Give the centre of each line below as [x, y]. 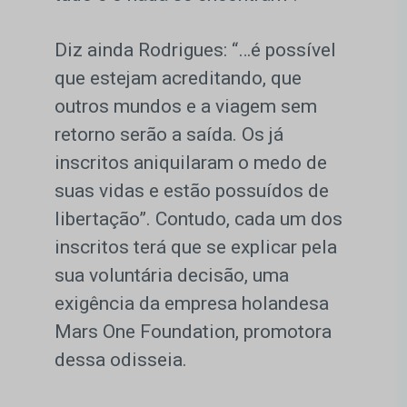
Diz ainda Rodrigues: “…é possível [195, 50]
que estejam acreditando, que [178, 79]
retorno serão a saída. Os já [169, 135]
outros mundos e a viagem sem [186, 107]
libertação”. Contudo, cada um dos [199, 219]
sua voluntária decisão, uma [172, 276]
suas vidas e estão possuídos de [192, 191]
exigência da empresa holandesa [192, 304]
